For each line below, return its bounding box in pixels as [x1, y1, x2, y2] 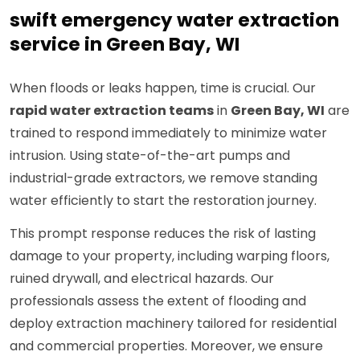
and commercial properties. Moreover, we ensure [10, 337, 323, 356]
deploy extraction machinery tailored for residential [10, 314, 337, 333]
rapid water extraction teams [10, 101, 214, 121]
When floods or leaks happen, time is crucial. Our [10, 79, 316, 98]
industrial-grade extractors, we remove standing [10, 169, 317, 188]
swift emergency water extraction [10, 7, 339, 34]
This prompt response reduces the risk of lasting [10, 224, 316, 243]
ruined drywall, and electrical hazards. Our [10, 269, 274, 288]
